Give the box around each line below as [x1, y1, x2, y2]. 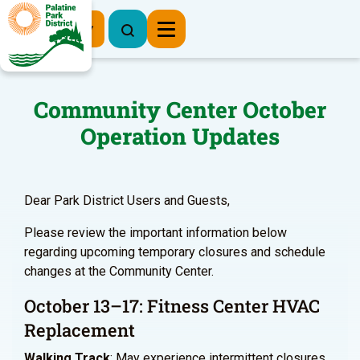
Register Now [11, 19, 93, 36]
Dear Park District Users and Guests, [24, 193, 230, 208]
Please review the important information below [24, 225, 287, 240]
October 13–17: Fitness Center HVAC [24, 294, 320, 317]
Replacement [24, 318, 135, 342]
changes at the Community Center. [24, 264, 214, 279]
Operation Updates [80, 121, 280, 151]
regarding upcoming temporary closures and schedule [24, 244, 325, 260]
